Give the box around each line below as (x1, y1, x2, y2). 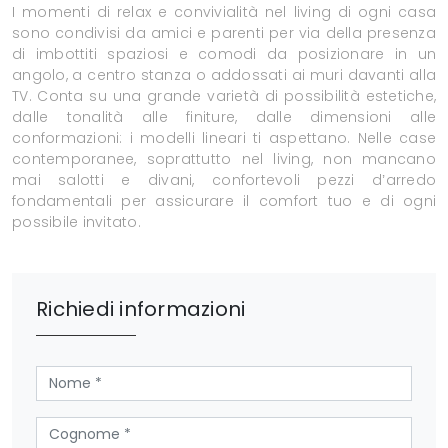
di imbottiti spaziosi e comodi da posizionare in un (12, 44, 436, 65)
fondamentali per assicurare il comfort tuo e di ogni (12, 191, 436, 212)
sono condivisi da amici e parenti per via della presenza (12, 23, 436, 44)
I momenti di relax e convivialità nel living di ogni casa (12, 2, 436, 23)
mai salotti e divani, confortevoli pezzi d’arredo (12, 170, 436, 191)
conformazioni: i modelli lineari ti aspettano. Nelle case (12, 128, 436, 149)
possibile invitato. (12, 212, 141, 233)
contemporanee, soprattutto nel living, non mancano (12, 149, 436, 170)
